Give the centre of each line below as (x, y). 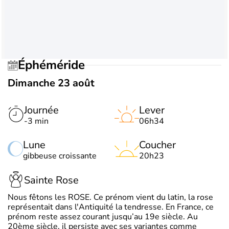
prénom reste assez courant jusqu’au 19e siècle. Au (103, 216)
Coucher (157, 145)
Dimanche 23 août (51, 83)
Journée (41, 110)
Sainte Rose (51, 180)
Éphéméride (55, 65)
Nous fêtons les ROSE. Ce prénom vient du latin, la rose (110, 197)
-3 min (36, 121)
